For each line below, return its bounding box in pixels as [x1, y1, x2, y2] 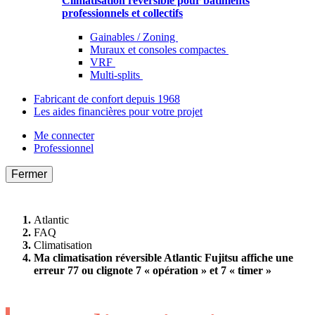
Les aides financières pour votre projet [34, 105, 202, 118]
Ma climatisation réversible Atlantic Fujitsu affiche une [34, 251, 293, 264]
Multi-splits [90, 69, 143, 82]
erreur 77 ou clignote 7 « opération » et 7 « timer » [34, 264, 271, 276]
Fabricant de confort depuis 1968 [34, 93, 180, 105]
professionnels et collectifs [62, 7, 183, 20]
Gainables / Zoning [90, 31, 178, 44]
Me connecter [34, 129, 94, 142]
